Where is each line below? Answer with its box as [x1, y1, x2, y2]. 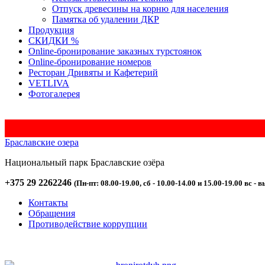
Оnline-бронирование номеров [28, 57, 151, 67]
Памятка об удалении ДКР [52, 14, 159, 24]
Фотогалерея [28, 89, 80, 99]
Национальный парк [5, 157, 91, 167]
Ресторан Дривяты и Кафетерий [28, 67, 158, 77]
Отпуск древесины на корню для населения [52, 4, 228, 14]
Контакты [28, 198, 68, 208]
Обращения [28, 208, 75, 218]
